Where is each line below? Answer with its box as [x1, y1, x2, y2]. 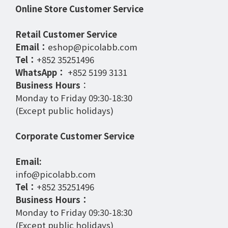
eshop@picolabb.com [48, 41, 137, 53]
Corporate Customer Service [15, 130, 134, 142]
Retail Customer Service [15, 28, 117, 40]
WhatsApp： [15, 66, 66, 78]
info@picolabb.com [15, 168, 96, 180]
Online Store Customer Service [15, 3, 144, 15]
